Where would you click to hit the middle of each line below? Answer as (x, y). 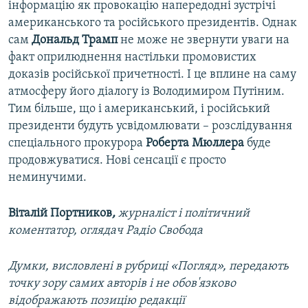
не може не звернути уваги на (203, 40)
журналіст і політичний (183, 213)
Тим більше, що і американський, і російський (139, 109)
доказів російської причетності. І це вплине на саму (152, 74)
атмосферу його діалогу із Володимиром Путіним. (146, 91)
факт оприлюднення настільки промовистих (132, 57)
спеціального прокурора (77, 143)
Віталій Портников (60, 213)
